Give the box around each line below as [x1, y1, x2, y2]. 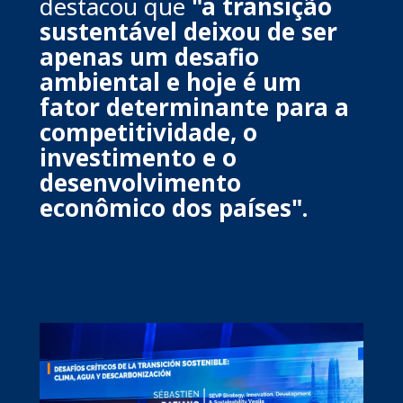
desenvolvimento [40, 166, 241, 199]
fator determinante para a [40, 90, 349, 123]
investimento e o [40, 140, 237, 174]
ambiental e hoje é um [40, 65, 301, 98]
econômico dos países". [40, 191, 308, 224]
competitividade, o [40, 115, 257, 148]
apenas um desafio [40, 40, 259, 73]
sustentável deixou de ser [40, 14, 337, 48]
